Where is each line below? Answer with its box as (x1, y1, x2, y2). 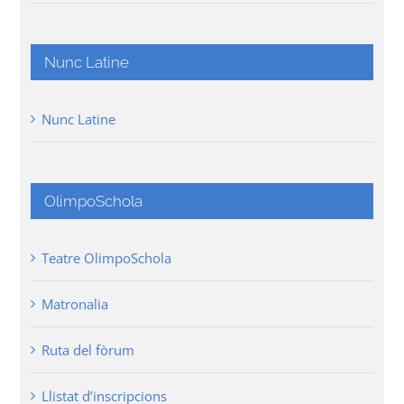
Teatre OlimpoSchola (41, 249, 172, 268)
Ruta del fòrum (41, 341, 135, 360)
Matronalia (41, 295, 109, 314)
